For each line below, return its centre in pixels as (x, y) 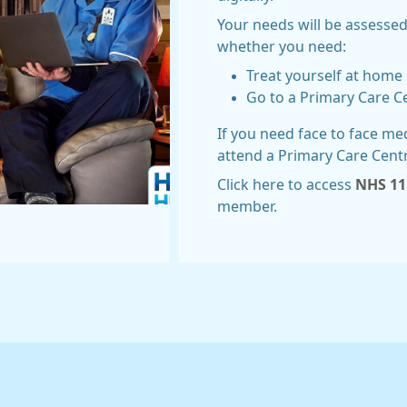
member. (247, 206)
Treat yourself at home (324, 75)
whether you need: (282, 46)
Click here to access (286, 184)
